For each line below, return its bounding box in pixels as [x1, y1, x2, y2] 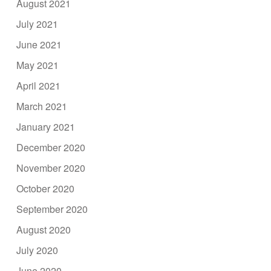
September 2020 [16, 202, 88, 217]
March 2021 [16, 99, 68, 114]
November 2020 [16, 161, 86, 175]
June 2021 [16, 38, 62, 52]
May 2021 [16, 58, 59, 73]
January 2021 [16, 120, 76, 134]
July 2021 [16, 17, 59, 31]
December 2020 [16, 140, 86, 155]
